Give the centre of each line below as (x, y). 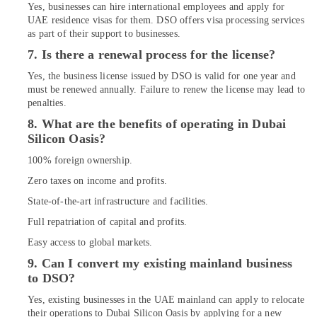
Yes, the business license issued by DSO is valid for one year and (162, 76)
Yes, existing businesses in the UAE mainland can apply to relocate (166, 300)
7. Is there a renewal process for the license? (152, 54)
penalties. (47, 103)
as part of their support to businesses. (104, 34)
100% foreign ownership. (80, 160)
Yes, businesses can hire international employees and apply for (156, 7)
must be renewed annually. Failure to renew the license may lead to (166, 90)
